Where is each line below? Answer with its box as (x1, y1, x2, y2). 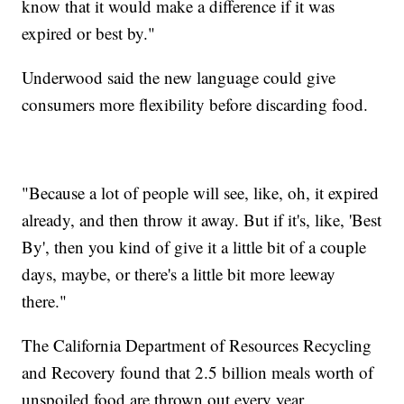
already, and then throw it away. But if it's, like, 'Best (22, 207, 382, 231)
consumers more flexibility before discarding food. (22, 92, 369, 115)
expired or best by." (22, 21, 156, 44)
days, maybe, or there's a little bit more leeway (22, 262, 336, 285)
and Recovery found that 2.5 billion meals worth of (22, 360, 374, 383)
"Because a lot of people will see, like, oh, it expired (22, 180, 380, 204)
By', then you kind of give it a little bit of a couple (22, 234, 367, 258)
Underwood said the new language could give (22, 65, 336, 88)
